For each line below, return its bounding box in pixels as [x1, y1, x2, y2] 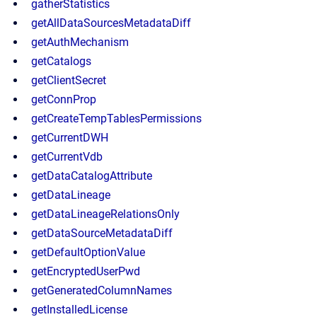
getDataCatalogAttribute [31, 169, 152, 183]
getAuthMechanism [31, 35, 129, 49]
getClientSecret [31, 74, 106, 87]
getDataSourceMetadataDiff [31, 226, 173, 240]
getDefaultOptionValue [31, 246, 145, 259]
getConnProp [31, 93, 96, 106]
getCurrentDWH [31, 131, 108, 144]
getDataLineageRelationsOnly [31, 207, 180, 221]
